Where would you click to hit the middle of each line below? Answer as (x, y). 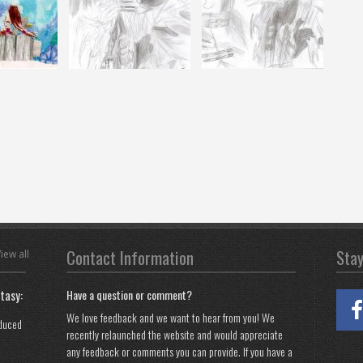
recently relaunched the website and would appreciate (175, 334)
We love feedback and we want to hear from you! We (171, 317)
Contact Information (130, 257)
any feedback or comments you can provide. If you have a (179, 351)
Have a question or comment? (129, 295)
